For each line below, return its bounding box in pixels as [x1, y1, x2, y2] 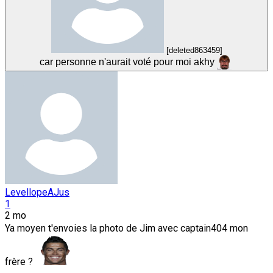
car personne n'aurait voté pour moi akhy [39, 57, 214, 68]
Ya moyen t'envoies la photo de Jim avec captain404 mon [5, 222, 248, 235]
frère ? [5, 256, 35, 268]
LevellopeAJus [5, 186, 69, 199]
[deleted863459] [166, 46, 222, 55]
